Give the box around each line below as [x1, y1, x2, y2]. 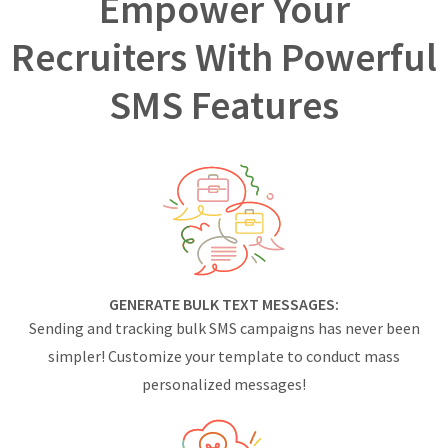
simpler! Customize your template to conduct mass [48, 345, 400, 366]
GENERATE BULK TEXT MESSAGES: [109, 293, 339, 314]
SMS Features [109, 79, 339, 130]
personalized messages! [142, 373, 306, 394]
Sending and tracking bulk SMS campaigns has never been [28, 317, 420, 338]
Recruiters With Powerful [11, 31, 437, 82]
